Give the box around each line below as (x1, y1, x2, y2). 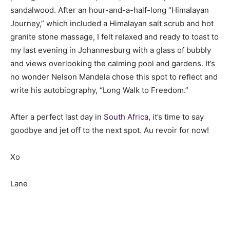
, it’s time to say (148, 112, 204, 122)
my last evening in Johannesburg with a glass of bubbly (10, 45, 211, 55)
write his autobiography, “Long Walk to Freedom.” (10, 85, 188, 95)
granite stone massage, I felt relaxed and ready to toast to (10, 32, 219, 42)
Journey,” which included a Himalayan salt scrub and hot (10, 18, 214, 29)
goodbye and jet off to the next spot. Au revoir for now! (10, 125, 209, 136)
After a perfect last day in (10, 112, 104, 122)
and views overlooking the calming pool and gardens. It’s (10, 59, 215, 69)
